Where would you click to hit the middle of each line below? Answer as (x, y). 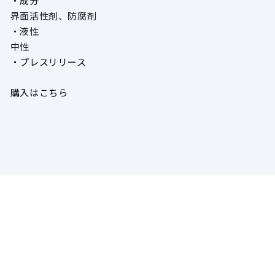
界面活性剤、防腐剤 (53, 17)
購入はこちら (39, 93)
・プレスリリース (48, 63)
